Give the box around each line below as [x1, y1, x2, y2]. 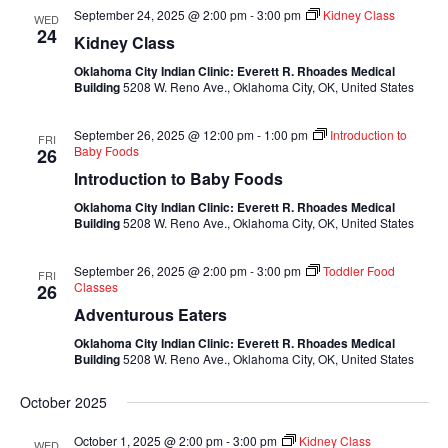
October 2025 [19, 392, 107, 412]
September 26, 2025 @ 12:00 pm [73, 126, 254, 143]
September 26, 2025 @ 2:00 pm [73, 262, 247, 279]
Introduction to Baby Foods [73, 167, 283, 190]
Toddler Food [322, 262, 395, 279]
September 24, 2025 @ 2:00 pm [73, 6, 247, 23]
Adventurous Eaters [73, 303, 227, 326]
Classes [73, 278, 118, 295]
